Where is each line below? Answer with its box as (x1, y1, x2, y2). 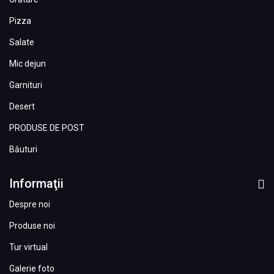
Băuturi (9, 144, 37, 154)
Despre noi (9, 199, 50, 209)
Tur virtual (9, 242, 48, 252)
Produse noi (9, 220, 55, 231)
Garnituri (9, 80, 42, 90)
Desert (9, 101, 35, 111)
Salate (9, 37, 34, 47)
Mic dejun (9, 58, 46, 68)
